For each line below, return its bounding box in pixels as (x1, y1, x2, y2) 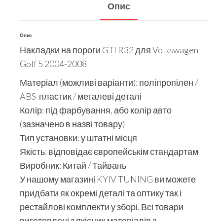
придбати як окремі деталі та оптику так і (20, 187, 182, 198)
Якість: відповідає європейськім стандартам (20, 146, 198, 157)
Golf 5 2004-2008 (20, 58, 87, 69)
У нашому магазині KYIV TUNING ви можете (20, 173, 196, 184)
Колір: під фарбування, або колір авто (20, 104, 172, 115)
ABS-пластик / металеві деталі (20, 90, 142, 102)
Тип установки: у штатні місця (20, 132, 137, 143)
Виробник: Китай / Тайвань (20, 159, 126, 171)
